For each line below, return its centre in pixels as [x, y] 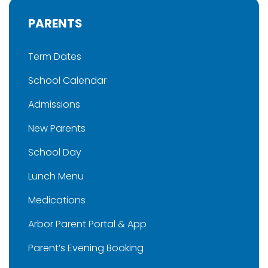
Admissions [54, 104]
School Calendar [67, 80]
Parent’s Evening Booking [86, 248]
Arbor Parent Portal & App [87, 224]
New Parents [57, 128]
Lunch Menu [56, 176]
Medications [57, 200]
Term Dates [55, 57]
